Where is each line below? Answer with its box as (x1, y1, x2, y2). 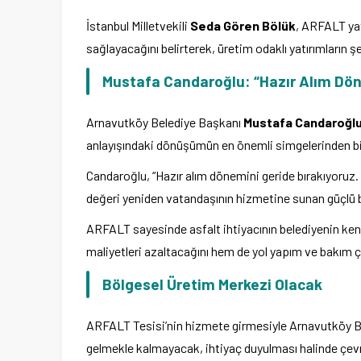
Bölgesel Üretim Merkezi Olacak (102, 275, 322, 294)
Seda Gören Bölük (190, 18, 296, 34)
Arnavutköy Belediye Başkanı (86, 114, 243, 131)
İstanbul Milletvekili (86, 18, 190, 34)
